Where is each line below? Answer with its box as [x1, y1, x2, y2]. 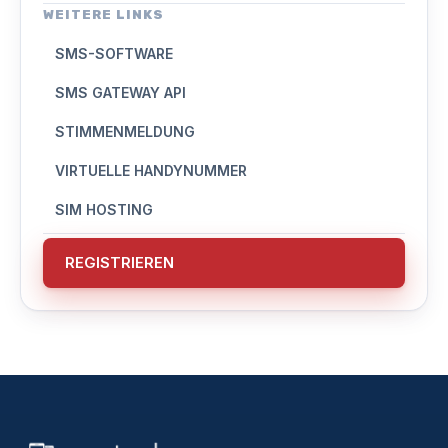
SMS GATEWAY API [55, 84, 186, 102]
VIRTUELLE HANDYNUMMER [55, 162, 247, 180]
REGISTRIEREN [65, 253, 174, 273]
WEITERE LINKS [43, 7, 165, 23]
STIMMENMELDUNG [55, 123, 195, 141]
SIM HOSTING [55, 201, 153, 219]
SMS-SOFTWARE [55, 45, 173, 63]
